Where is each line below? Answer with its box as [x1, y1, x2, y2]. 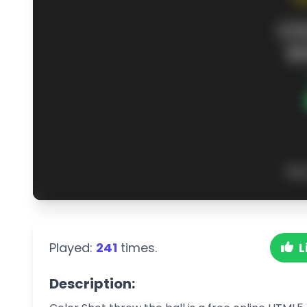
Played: [49, 238, 96, 256]
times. [117, 238, 157, 256]
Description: [49, 273, 135, 293]
